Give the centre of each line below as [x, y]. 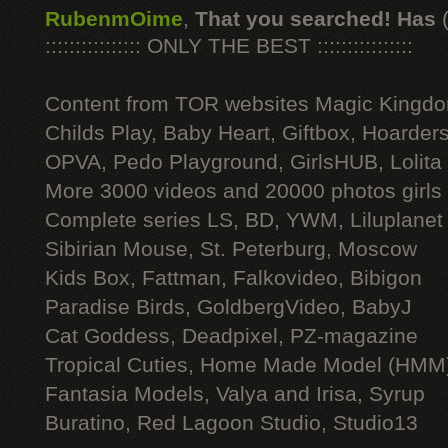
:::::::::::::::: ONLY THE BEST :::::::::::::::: [229, 46]
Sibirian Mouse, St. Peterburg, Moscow [231, 249]
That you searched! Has [315, 19]
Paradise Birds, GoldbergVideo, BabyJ [228, 307]
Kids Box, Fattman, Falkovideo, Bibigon [233, 278]
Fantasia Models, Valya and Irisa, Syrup [235, 394]
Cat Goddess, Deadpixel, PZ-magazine [231, 336]
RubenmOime [114, 19]
